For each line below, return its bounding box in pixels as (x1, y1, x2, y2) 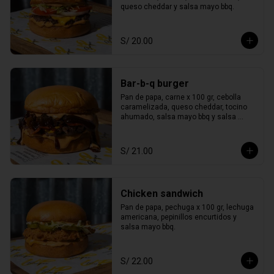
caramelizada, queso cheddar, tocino (120, 103, 247, 111)
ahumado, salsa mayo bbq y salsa (120, 113, 236, 121)
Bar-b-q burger (157, 78, 189, 89)
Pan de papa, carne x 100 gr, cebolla (120, 93, 241, 102)
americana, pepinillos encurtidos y (120, 213, 237, 221)
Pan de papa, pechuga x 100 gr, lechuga (120, 203, 254, 212)
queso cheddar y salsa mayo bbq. (120, 2, 234, 11)
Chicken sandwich (120, 188, 203, 199)
